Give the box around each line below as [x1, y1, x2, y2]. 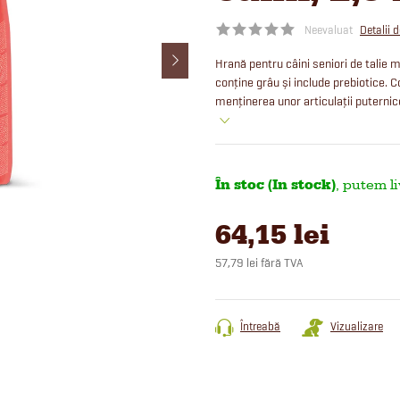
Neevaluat [304, 22, 353, 37]
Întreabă [240, 319, 280, 333]
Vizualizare [330, 319, 383, 333]
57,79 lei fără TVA [215, 255, 303, 270]
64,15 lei [215, 217, 329, 251]
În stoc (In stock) [215, 176, 336, 193]
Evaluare [214, 271, 258, 286]
